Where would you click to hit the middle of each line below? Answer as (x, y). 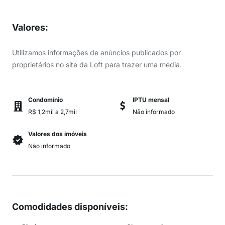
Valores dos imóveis (58, 134)
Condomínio (45, 100)
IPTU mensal (151, 100)
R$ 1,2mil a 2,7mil (52, 112)
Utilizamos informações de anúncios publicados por (96, 52)
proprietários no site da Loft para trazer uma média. (97, 65)
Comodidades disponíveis (69, 207)
